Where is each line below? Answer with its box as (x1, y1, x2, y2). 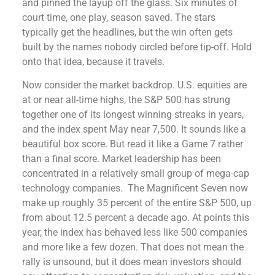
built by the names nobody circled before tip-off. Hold (22, 41, 252, 53)
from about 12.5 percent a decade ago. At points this (22, 212, 249, 224)
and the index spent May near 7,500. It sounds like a (22, 123, 246, 136)
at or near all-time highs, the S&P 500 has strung (22, 94, 230, 106)
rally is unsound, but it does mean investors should (22, 256, 241, 268)
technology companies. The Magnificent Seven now (22, 182, 248, 195)
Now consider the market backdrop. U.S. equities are (22, 79, 247, 91)
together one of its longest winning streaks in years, (22, 109, 244, 121)
